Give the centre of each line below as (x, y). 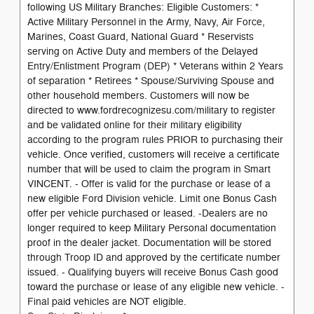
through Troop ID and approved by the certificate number (154, 257)
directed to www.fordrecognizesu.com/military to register (151, 110)
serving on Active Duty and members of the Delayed (143, 51)
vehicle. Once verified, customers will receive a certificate (153, 154)
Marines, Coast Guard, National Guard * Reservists (141, 36)
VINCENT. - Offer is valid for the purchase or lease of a (149, 184)
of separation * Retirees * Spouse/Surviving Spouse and (151, 81)
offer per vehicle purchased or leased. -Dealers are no (148, 213)
